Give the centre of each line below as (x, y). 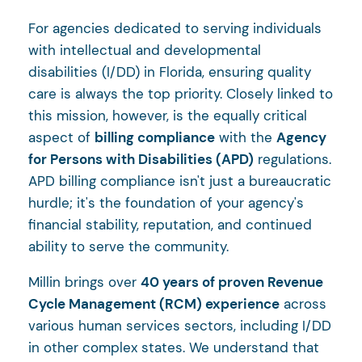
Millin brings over (84, 282)
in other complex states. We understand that (174, 347)
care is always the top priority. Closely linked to (181, 93)
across (303, 303)
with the (246, 137)
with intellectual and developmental (145, 50)
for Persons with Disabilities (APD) (141, 159)
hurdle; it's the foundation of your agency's (166, 202)
